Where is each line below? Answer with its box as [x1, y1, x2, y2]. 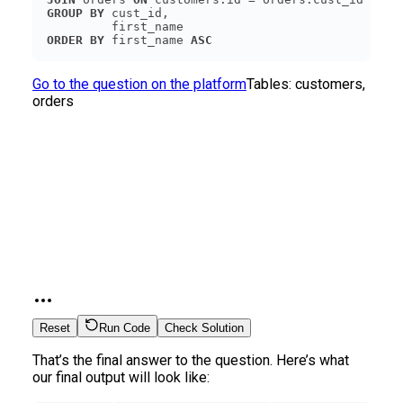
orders [32, 92, 74, 110]
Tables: [246, 75, 295, 93]
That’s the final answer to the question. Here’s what [32, 351, 349, 369]
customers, [295, 75, 365, 93]
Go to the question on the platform [32, 75, 246, 93]
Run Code [99, 320, 150, 335]
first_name [104, 32, 191, 47]
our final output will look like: [32, 368, 210, 386]
